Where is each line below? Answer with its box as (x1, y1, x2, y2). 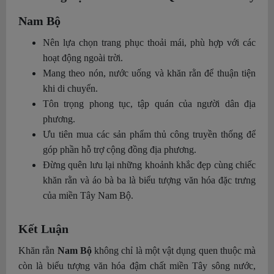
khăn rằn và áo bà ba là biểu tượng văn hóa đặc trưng (43, 175, 256, 186)
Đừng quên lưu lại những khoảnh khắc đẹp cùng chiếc (43, 160, 256, 171)
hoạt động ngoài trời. (43, 53, 123, 64)
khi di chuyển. (43, 83, 98, 94)
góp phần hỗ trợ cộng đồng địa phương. (43, 144, 196, 155)
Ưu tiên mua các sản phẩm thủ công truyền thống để (43, 129, 256, 140)
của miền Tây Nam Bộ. (43, 190, 133, 201)
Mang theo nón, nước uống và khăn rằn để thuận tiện (43, 68, 256, 79)
